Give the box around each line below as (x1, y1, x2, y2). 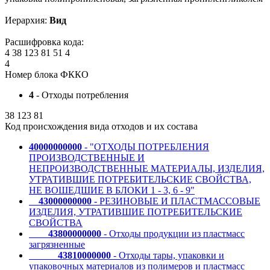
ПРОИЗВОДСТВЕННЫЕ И (29, 152, 145, 163)
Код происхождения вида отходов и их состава (5, 121, 198, 131)
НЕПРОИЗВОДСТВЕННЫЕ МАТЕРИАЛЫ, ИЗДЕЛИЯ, (29, 163, 265, 174)
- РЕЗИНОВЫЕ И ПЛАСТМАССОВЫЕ (92, 195, 260, 206)
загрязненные (29, 239, 85, 250)
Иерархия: (5, 14, 49, 25)
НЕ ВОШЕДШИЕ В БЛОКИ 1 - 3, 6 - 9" (29, 184, 195, 195)
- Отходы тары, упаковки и (111, 250, 224, 260)
